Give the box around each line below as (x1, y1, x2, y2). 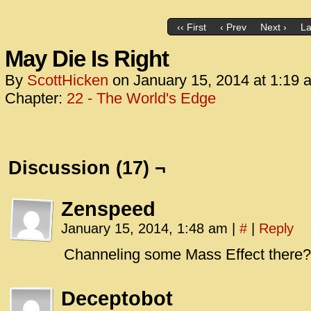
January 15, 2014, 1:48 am (61, 221, 232, 236)
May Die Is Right (5, 46, 169, 72)
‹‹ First (176, 22, 206, 33)
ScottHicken (27, 72, 108, 89)
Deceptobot (61, 287, 173, 310)
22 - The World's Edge (67, 90, 216, 107)
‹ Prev (219, 22, 246, 33)
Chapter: (5, 90, 67, 107)
